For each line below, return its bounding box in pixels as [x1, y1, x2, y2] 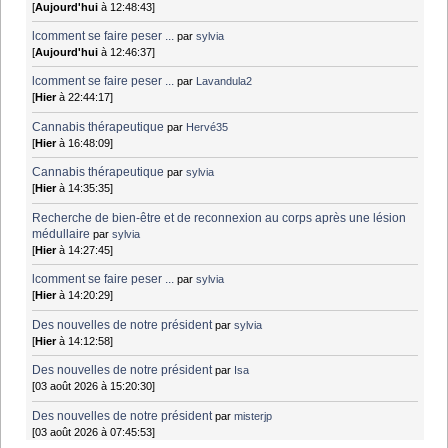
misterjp [234, 409, 273, 422]
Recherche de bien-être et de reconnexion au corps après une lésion [32, 210, 407, 225]
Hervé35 [186, 120, 229, 133]
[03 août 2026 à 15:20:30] [32, 380, 156, 393]
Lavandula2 [196, 75, 253, 88]
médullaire [32, 226, 91, 241]
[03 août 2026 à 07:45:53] [32, 425, 156, 438]
